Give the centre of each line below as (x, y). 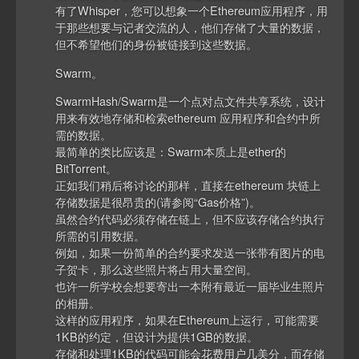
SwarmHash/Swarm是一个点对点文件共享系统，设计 (191, 101)
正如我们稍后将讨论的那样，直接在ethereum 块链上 (188, 185)
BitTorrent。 (87, 168)
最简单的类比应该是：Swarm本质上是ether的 (171, 151)
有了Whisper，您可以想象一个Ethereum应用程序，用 (192, 10)
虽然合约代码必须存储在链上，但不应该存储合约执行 (190, 219)
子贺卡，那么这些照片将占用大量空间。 (157, 269)
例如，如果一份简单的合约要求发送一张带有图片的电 (190, 252)
